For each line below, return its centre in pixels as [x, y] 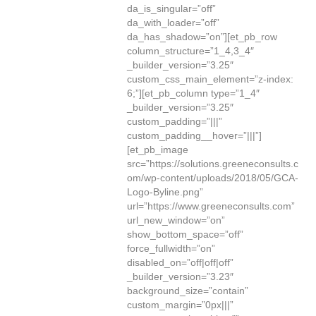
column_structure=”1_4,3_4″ [190, 51]
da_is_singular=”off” [171, 8]
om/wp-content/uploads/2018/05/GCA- [213, 178]
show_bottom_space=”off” [185, 234]
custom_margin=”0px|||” [180, 305]
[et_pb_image [158, 150]
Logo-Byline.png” [165, 192]
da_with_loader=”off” [173, 23]
